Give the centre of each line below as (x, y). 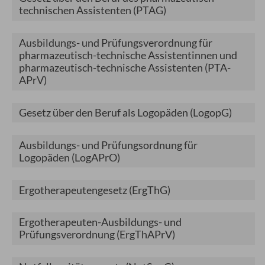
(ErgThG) (150, 190)
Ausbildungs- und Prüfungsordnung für (109, 145)
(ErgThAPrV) (146, 235)
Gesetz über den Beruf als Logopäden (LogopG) (126, 112)
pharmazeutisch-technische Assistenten (112, 68)
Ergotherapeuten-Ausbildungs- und (101, 222)
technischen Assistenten (76, 10)
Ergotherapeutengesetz (74, 190)
